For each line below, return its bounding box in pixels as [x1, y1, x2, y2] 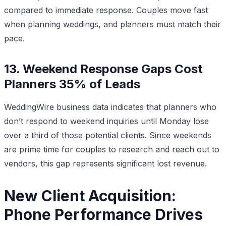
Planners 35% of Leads [4, 76, 140, 91]
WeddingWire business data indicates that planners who [4, 101, 216, 112]
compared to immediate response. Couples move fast [4, 5, 208, 15]
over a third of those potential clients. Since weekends [4, 130, 211, 140]
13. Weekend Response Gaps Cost [4, 61, 203, 76]
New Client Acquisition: [4, 186, 176, 205]
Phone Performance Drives [4, 205, 203, 223]
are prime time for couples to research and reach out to [4, 144, 219, 154]
